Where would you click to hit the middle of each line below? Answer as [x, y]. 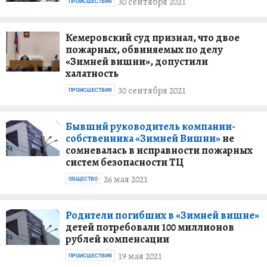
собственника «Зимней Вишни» [143, 138]
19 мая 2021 [140, 257]
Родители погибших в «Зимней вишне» [162, 215]
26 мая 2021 [126, 180]
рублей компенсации [117, 239]
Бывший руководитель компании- [150, 126]
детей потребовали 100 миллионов [150, 227]
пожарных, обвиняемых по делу [144, 49]
